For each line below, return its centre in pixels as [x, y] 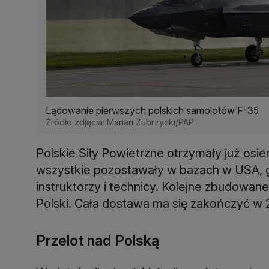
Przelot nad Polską [98, 240]
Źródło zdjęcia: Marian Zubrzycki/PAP [120, 122]
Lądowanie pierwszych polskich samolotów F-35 [152, 110]
